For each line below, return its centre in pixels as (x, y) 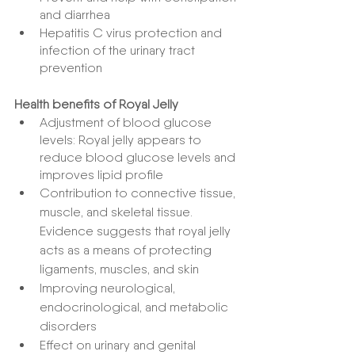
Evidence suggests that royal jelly (137, 231)
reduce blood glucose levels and (139, 157)
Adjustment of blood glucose (127, 122)
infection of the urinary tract (119, 50)
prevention (71, 67)
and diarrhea (75, 14)
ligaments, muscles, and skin (119, 269)
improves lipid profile (101, 174)
